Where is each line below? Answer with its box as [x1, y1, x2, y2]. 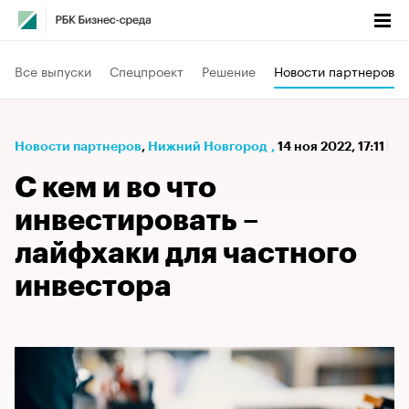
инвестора [15, 272, 172, 301]
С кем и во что [15, 173, 216, 203]
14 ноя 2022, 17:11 [278, 140, 387, 152]
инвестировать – [15, 206, 259, 236]
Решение [202, 59, 256, 80]
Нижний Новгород [148, 140, 267, 152]
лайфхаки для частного [15, 239, 357, 268]
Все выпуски [15, 59, 91, 80]
